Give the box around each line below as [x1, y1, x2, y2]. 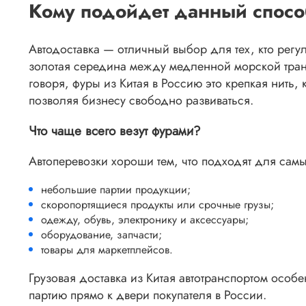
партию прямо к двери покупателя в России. [29, 286, 266, 304]
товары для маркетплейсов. [41, 241, 173, 258]
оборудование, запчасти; [41, 226, 162, 242]
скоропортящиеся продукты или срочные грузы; [41, 196, 274, 212]
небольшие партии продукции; [41, 181, 191, 197]
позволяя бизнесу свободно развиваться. [29, 92, 253, 110]
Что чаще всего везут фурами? [29, 121, 201, 140]
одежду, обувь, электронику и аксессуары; [41, 211, 249, 227]
